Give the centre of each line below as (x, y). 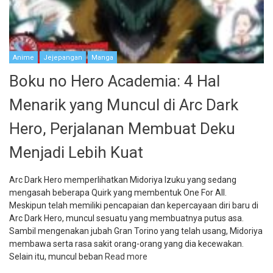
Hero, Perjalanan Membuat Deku (122, 129)
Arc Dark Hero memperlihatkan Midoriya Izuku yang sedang (123, 180)
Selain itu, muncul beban (57, 257)
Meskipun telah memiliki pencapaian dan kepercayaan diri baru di (134, 206)
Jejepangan (63, 58)
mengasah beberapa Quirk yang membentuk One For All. (118, 193)
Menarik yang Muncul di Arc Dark (124, 105)
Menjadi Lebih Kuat (76, 153)
